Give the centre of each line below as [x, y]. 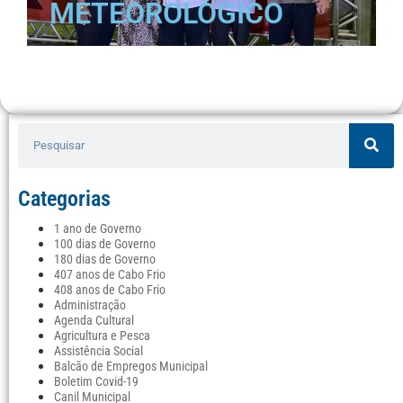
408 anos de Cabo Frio [110, 290]
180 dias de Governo [105, 259]
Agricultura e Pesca [102, 336]
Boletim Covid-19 [96, 381]
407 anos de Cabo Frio [110, 274]
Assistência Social [99, 351]
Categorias [64, 198]
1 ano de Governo [98, 228]
